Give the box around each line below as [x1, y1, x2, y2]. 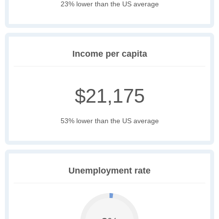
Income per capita [72, 49, 147, 59]
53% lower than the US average [60, 117, 159, 125]
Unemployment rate [68, 166, 151, 176]
